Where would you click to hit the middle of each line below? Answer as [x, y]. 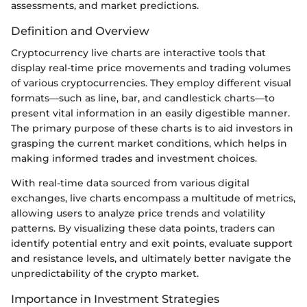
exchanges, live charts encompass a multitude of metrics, [153, 198]
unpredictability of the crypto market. [105, 273]
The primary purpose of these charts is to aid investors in [152, 128]
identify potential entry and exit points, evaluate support [152, 243]
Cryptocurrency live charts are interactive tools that [138, 52]
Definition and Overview [80, 30]
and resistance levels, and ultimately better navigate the [151, 258]
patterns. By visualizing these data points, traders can [143, 228]
